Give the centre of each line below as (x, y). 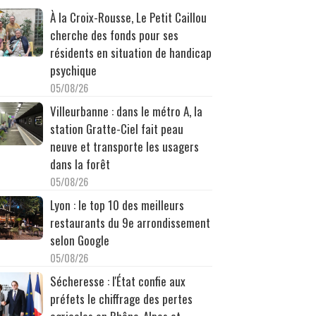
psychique (73, 70)
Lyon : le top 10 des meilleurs (117, 205)
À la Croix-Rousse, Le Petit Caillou (128, 17)
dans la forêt (80, 164)
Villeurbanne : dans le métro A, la (126, 111)
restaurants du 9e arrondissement (130, 222)
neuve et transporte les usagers (124, 146)
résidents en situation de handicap (130, 52)
